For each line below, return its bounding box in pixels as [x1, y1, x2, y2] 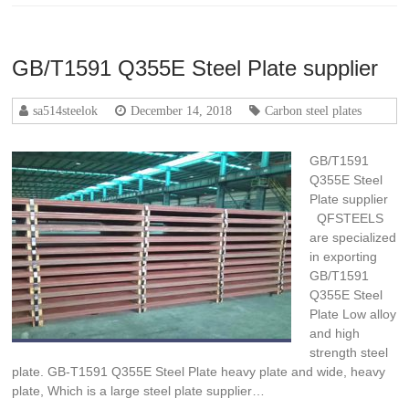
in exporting [309, 249, 378, 264]
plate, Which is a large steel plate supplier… [12, 383, 266, 398]
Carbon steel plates [265, 104, 362, 117]
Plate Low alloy [309, 307, 397, 321]
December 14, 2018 [131, 104, 233, 117]
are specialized [309, 230, 397, 245]
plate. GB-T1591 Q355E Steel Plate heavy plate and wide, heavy [12, 364, 386, 379]
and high [309, 326, 361, 341]
